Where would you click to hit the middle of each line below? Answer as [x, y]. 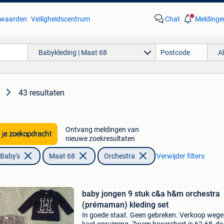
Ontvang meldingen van [102, 129]
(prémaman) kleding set [125, 205]
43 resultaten [41, 93]
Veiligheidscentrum [60, 19]
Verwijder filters [180, 156]
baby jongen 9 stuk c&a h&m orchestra [151, 194]
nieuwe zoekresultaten [100, 138]
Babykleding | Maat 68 [72, 52]
